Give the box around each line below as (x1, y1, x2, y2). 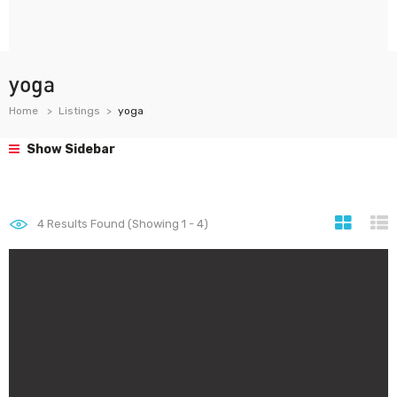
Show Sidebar (24, 142, 115, 157)
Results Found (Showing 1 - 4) (44, 217, 208, 230)
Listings (58, 105, 100, 117)
